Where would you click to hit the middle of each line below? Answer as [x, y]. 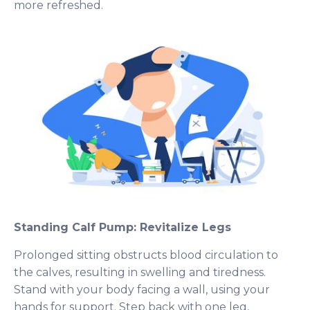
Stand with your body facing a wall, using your [142, 289]
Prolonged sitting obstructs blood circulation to [146, 255]
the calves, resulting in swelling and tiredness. [140, 272]
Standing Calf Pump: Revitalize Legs [122, 227]
